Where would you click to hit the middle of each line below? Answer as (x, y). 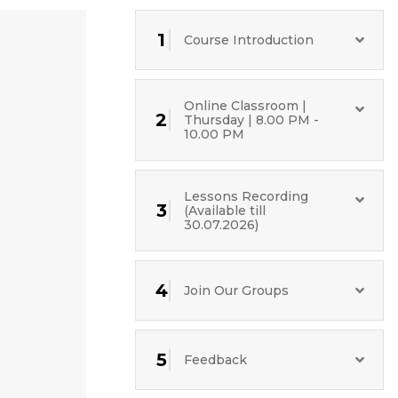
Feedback (216, 360)
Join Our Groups (237, 291)
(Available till (225, 211)
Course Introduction (249, 40)
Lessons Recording (247, 196)
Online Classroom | (246, 106)
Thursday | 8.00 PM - (252, 120)
